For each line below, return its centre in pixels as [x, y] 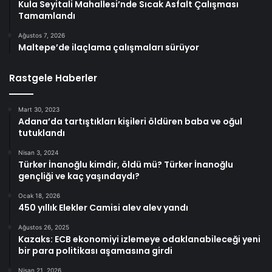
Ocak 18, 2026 [39, 196]
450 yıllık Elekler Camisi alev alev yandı [103, 208]
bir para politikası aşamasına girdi [95, 251]
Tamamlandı [47, 16]
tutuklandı [42, 133]
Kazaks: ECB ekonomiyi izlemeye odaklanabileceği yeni [139, 240]
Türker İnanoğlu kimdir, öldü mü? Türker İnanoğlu [126, 165]
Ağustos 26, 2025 [44, 227]
